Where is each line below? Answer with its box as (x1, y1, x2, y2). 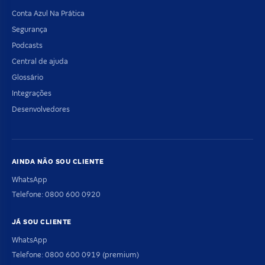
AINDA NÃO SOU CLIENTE (12, 158, 104, 166)
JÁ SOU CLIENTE (12, 218, 72, 226)
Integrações (12, 89, 51, 98)
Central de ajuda (12, 57, 68, 66)
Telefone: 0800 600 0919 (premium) (12, 251, 139, 260)
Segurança (12, 25, 47, 34)
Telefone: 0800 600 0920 (12, 190, 101, 199)
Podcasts (12, 41, 43, 50)
